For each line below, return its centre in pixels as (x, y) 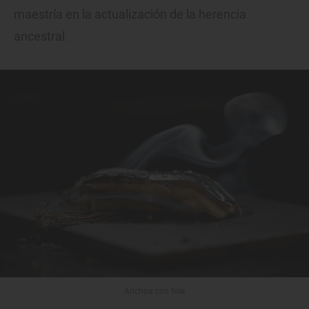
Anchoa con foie (154, 291)
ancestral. (41, 37)
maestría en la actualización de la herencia (130, 14)
